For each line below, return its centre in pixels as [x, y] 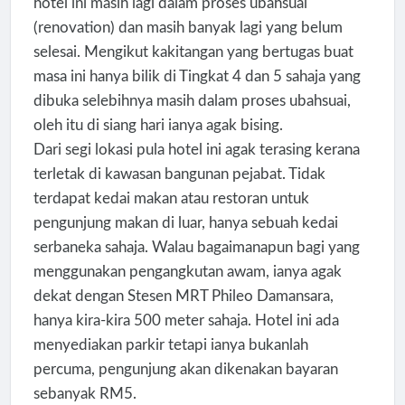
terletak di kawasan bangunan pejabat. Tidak [179, 174]
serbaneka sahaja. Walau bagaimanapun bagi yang [196, 247]
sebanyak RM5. [85, 393]
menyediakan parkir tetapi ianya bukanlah [170, 344]
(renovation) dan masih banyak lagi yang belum [188, 27]
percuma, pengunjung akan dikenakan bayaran [185, 369]
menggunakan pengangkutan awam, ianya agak [187, 271]
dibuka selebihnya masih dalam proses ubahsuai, [192, 100]
